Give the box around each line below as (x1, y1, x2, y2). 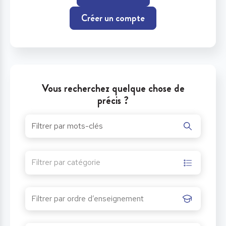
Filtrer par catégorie (31, 156, 100, 167)
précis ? (97, 93, 129, 108)
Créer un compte (81, 11, 145, 25)
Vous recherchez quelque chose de (41, 81, 185, 96)
